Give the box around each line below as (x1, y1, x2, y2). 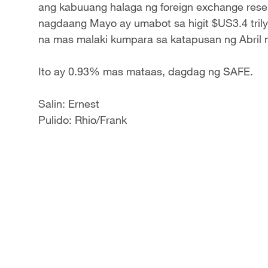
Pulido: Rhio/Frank (38, 113, 127, 126)
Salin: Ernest (38, 97, 99, 110)
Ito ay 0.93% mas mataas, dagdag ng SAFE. (38, 65, 253, 78)
